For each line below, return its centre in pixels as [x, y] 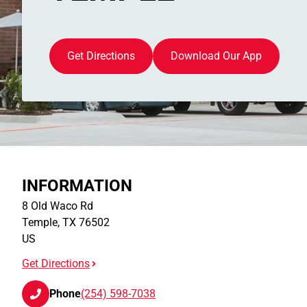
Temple [40, 222]
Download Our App [216, 56]
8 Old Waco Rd [58, 206]
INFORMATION [77, 186]
